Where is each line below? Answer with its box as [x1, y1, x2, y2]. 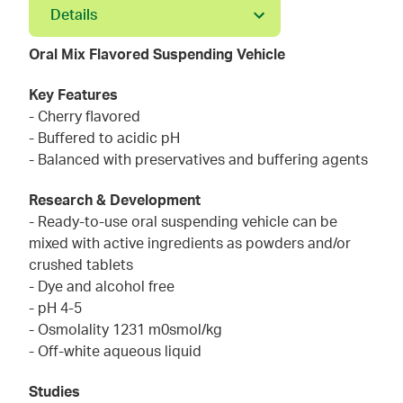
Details [50, 8, 97, 22]
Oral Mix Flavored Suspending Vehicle [29, 48, 285, 62]
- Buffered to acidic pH [29, 131, 180, 146]
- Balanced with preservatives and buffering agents [29, 153, 368, 167]
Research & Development [29, 193, 201, 208]
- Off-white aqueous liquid [29, 345, 201, 359]
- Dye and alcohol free [29, 280, 175, 294]
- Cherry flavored [29, 110, 140, 124]
